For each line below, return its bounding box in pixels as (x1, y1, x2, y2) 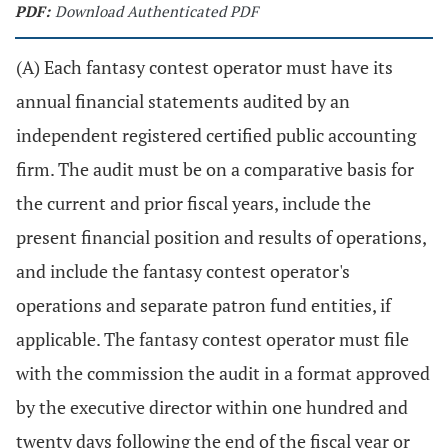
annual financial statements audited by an (16, 89, 350, 113)
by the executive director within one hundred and (16, 395, 408, 419)
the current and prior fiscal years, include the (16, 191, 371, 215)
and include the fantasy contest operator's (16, 259, 350, 283)
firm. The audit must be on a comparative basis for (16, 157, 414, 181)
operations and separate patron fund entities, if (16, 293, 391, 317)
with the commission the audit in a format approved (16, 361, 430, 385)
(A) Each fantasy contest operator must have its (16, 55, 393, 79)
